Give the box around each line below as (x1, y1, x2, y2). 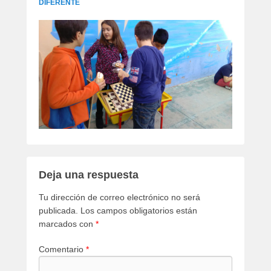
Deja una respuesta (39, 168, 139, 181)
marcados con (39, 218, 96, 229)
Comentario (39, 244, 86, 254)
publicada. (39, 205, 78, 215)
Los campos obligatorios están (80, 205, 197, 215)
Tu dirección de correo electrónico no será (39, 192, 200, 202)
